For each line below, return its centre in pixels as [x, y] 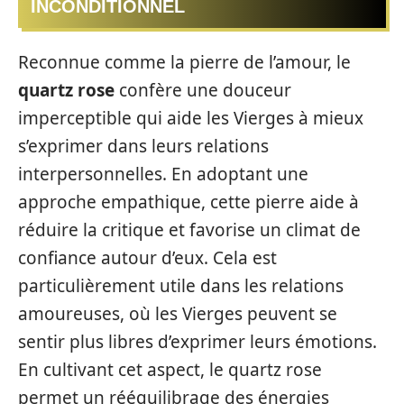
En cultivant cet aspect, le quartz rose [170, 369]
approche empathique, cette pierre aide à [188, 202]
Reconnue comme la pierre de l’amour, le [184, 62]
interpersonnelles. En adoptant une [163, 174]
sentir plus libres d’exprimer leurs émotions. [197, 341]
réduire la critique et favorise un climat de [189, 230]
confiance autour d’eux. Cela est [147, 257]
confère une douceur [203, 90]
